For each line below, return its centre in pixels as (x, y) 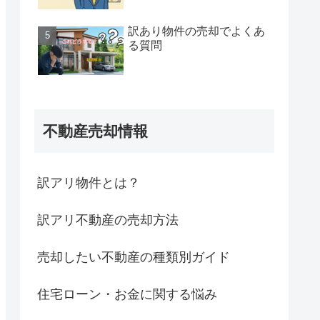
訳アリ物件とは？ (89, 182)
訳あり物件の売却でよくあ (196, 31)
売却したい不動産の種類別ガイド (134, 257)
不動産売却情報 (95, 131)
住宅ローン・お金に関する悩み (127, 294)
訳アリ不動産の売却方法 (108, 220)
